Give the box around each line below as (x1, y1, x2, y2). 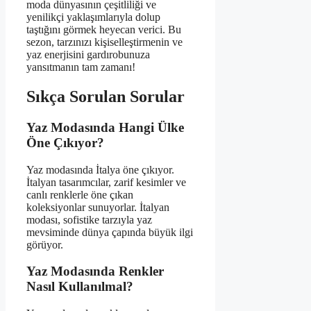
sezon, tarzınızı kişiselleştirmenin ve (26, 36, 183, 49)
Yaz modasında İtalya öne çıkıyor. (26, 163, 174, 176)
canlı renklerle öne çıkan (26, 188, 133, 201)
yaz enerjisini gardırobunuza (26, 49, 150, 61)
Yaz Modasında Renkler (26, 264, 164, 279)
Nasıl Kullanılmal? (26, 279, 133, 294)
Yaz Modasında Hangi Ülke (26, 119, 184, 135)
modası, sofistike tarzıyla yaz (26, 213, 152, 226)
